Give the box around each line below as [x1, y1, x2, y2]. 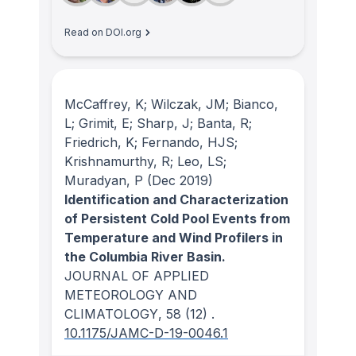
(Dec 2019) [143, 172, 213, 188]
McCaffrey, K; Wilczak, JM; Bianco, [64, 95, 278, 112]
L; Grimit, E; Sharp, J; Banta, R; [64, 114, 252, 131]
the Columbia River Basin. [64, 248, 226, 265]
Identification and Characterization [64, 191, 288, 207]
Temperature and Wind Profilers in [64, 229, 283, 246]
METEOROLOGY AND [64, 286, 197, 303]
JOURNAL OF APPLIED [64, 267, 209, 284]
